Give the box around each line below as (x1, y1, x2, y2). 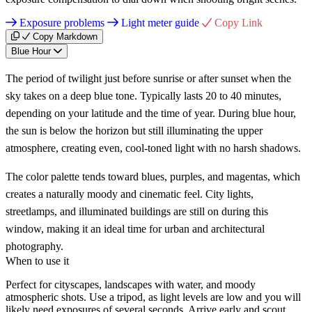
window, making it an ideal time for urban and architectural (6, 222, 265, 235)
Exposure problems (17, 16, 107, 29)
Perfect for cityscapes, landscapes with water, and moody (6, 278, 256, 290)
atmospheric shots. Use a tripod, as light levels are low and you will (6, 290, 301, 303)
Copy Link (214, 16, 263, 29)
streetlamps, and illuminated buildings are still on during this (6, 205, 268, 217)
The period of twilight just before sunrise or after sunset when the (6, 72, 291, 84)
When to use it (6, 254, 69, 267)
